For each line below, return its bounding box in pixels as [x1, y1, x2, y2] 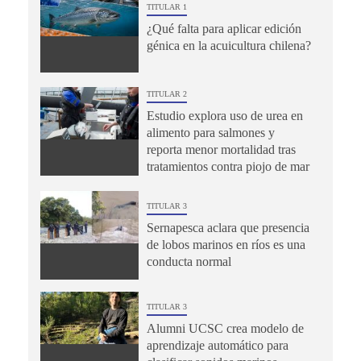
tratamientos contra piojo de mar [146, 159, 309, 173]
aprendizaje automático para [146, 338, 288, 352]
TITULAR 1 [146, 2, 187, 12]
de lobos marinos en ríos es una [146, 237, 305, 251]
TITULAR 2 [146, 89, 187, 98]
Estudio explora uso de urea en [146, 108, 303, 122]
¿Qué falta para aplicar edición [146, 22, 301, 36]
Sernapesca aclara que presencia [146, 220, 309, 234]
